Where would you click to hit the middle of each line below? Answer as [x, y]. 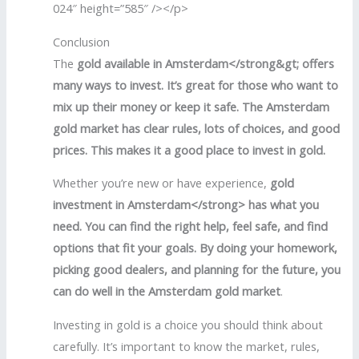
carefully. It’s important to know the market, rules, [187, 346]
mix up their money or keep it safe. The [160, 106]
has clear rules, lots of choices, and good [230, 128]
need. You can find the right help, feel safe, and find [191, 226]
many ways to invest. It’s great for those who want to [196, 85]
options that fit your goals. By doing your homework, [196, 248]
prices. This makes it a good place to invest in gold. [190, 149]
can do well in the [101, 291]
